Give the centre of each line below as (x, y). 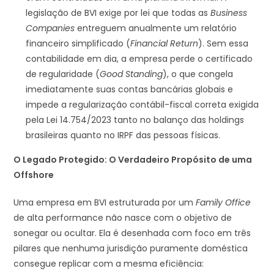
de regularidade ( (63, 74)
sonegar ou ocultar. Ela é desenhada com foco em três (132, 233)
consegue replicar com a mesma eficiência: (109, 263)
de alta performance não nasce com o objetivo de (123, 217)
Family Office (224, 202)
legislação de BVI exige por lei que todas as (118, 13)
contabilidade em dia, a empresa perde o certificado (139, 58)
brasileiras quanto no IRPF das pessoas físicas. (123, 135)
